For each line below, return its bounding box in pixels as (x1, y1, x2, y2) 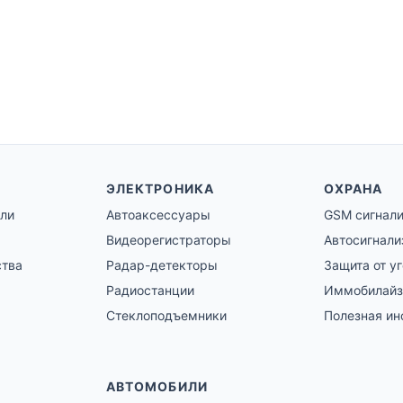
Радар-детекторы (106, 257, 218, 273)
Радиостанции (106, 282, 194, 299)
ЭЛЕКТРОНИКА (106, 181, 214, 197)
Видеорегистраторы (106, 232, 231, 248)
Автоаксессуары (106, 207, 210, 223)
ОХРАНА (324, 181, 383, 197)
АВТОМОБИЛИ (106, 379, 208, 395)
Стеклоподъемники (106, 308, 227, 324)
